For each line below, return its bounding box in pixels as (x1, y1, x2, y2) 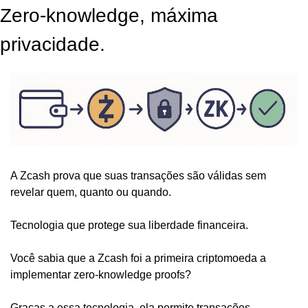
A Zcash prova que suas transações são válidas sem (10, 169, 266, 181)
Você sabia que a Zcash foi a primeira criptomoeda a (10, 252, 266, 264)
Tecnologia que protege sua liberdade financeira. (10, 219, 251, 231)
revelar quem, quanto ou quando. (10, 186, 174, 198)
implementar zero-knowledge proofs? (10, 268, 194, 280)
